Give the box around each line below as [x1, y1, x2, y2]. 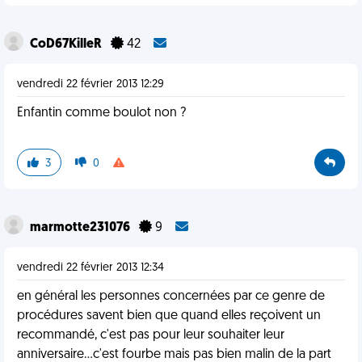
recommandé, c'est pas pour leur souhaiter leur [17, 329, 284, 342]
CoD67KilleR [30, 38, 104, 51]
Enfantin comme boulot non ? [17, 107, 186, 120]
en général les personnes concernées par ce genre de [17, 290, 325, 303]
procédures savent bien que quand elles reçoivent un [17, 309, 321, 322]
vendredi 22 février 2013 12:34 [17, 262, 164, 274]
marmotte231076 [30, 221, 133, 234]
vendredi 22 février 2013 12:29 [17, 78, 164, 90]
